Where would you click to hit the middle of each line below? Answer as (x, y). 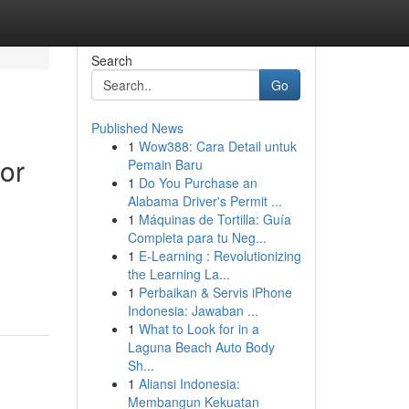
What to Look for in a (199, 329)
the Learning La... (178, 274)
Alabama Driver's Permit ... (204, 201)
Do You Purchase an (198, 183)
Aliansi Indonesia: (189, 383)
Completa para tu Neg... (197, 237)
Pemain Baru (165, 164)
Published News (137, 128)
